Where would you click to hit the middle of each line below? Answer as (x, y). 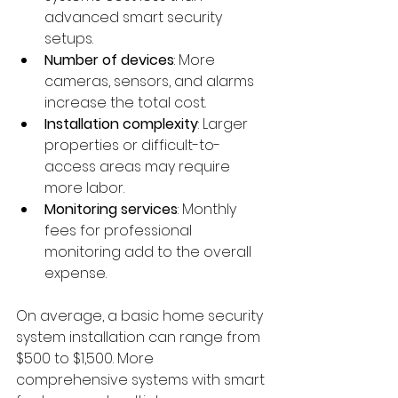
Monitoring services (111, 209)
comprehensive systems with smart (142, 379)
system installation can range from (140, 337)
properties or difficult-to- (132, 145)
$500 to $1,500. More (87, 358)
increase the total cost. (125, 102)
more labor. (84, 187)
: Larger (225, 123)
